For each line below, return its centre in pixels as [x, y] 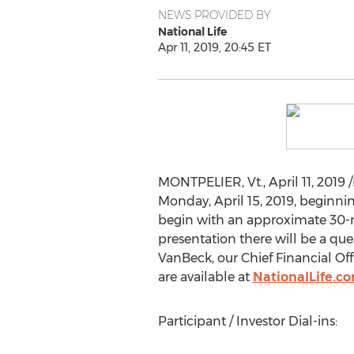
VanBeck [185, 258]
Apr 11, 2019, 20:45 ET [214, 47]
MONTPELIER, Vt [209, 182]
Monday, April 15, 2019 [226, 201]
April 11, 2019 [307, 182]
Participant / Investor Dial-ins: [247, 321]
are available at [205, 277]
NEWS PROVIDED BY [214, 15]
